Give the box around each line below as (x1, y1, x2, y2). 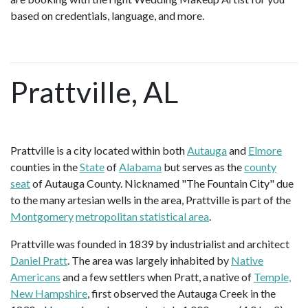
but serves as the (162, 160, 244, 174)
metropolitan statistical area (76, 210, 209, 223)
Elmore (248, 144, 282, 157)
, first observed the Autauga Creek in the (87, 287, 276, 300)
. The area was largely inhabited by (67, 254, 231, 267)
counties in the (10, 160, 80, 174)
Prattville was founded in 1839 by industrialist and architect (10, 237, 289, 251)
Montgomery (10, 210, 74, 223)
